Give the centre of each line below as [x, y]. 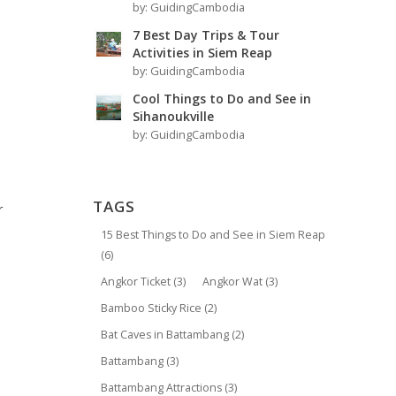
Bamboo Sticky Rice [152, 308]
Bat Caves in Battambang [165, 335]
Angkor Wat [233, 282]
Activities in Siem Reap [203, 53]
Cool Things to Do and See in [222, 99]
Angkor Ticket [136, 282]
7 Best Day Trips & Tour [206, 35]
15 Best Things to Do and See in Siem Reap [213, 235]
